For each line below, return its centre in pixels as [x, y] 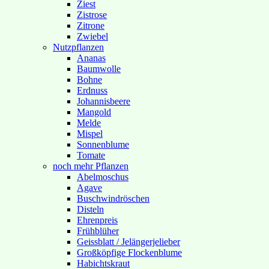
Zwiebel [92, 36]
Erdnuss [92, 90]
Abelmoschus [103, 177]
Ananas [91, 58]
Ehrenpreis [97, 220]
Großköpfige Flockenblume [129, 252]
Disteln [90, 209]
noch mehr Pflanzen [91, 166]
